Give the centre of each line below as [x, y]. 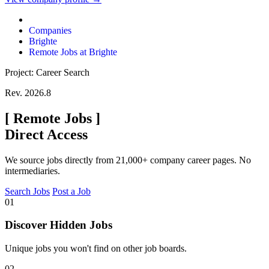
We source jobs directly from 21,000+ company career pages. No [128, 160]
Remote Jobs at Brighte [73, 52]
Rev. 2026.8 [28, 92]
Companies [50, 30]
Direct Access [46, 134]
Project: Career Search [47, 72]
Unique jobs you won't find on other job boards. [96, 248]
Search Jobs [27, 191]
